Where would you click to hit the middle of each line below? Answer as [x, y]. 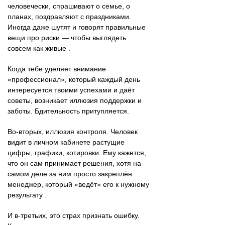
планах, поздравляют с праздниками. [69, 16]
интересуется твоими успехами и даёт [71, 90]
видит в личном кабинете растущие [66, 142]
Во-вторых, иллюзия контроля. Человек [73, 131]
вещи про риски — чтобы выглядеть [67, 37]
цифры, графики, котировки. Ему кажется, [77, 152]
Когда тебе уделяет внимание [57, 69]
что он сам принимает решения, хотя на [74, 163]
